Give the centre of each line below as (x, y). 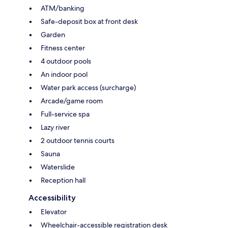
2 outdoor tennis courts (78, 140)
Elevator (54, 211)
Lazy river (55, 127)
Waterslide (58, 167)
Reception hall (63, 180)
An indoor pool (64, 74)
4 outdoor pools (66, 61)
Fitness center (63, 48)
